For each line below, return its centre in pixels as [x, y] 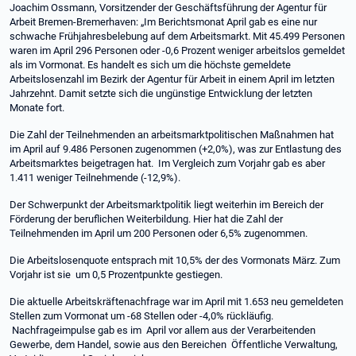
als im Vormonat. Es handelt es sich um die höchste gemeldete [150, 65]
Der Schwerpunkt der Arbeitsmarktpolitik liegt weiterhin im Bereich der [166, 205]
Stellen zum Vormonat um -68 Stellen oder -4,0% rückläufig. [141, 316]
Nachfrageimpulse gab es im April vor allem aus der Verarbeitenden [163, 330]
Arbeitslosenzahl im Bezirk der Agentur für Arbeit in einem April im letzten [172, 79]
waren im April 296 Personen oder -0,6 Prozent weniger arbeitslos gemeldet [177, 50]
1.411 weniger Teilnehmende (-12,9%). [96, 178]
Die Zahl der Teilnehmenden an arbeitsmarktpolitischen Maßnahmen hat [172, 135]
